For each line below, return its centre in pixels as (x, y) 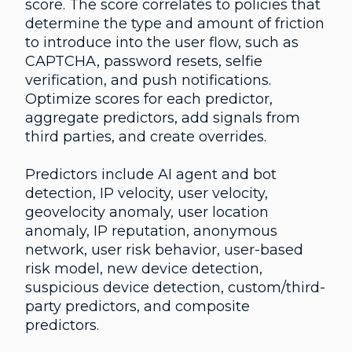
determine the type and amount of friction (175, 23)
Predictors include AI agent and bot (151, 174)
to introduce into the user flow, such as (162, 42)
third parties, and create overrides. (148, 136)
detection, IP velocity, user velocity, (147, 193)
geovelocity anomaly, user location (147, 212)
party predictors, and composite (137, 306)
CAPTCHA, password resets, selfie (144, 61)
